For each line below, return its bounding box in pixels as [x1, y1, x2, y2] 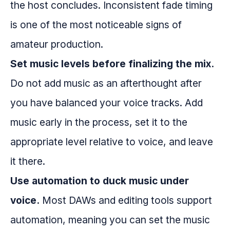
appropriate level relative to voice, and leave [10, 136, 213, 148]
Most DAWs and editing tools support [40, 194, 212, 207]
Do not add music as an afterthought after [10, 77, 202, 90]
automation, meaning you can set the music [10, 214, 210, 226]
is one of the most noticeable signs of [10, 18, 182, 31]
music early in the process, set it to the [10, 116, 187, 129]
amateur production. [10, 38, 103, 51]
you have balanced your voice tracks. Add [10, 97, 203, 109]
